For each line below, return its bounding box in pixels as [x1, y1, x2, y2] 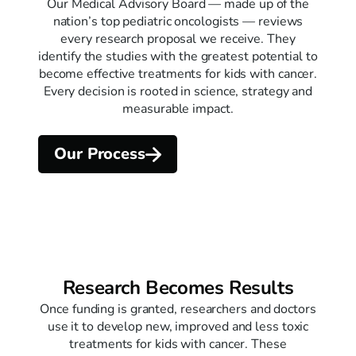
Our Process [54, 143, 145, 165]
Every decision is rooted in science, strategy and [43, 82, 313, 100]
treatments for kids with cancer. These [69, 335, 287, 354]
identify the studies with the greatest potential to [38, 47, 318, 65]
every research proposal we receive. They [60, 29, 296, 48]
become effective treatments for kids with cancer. [38, 64, 318, 83]
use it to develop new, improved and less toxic [47, 318, 309, 336]
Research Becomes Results [62, 275, 294, 301]
